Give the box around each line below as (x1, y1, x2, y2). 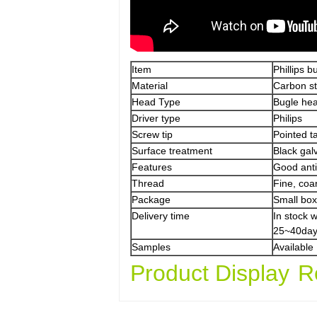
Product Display (130, 260, 289, 286)
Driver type (132, 113, 180, 124)
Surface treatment (132, 145, 212, 156)
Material (132, 80, 168, 91)
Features (132, 161, 172, 173)
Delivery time (132, 210, 190, 221)
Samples (132, 241, 171, 253)
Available (273, 241, 313, 253)
